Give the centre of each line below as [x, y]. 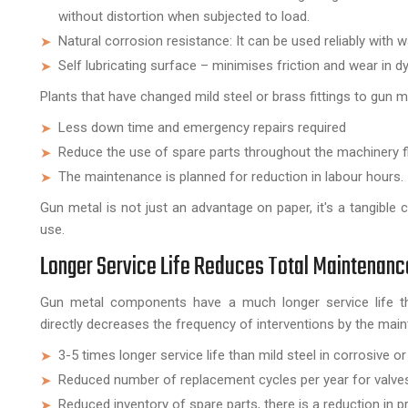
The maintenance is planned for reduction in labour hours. [231, 176]
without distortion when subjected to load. [184, 16]
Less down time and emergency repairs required [202, 127]
